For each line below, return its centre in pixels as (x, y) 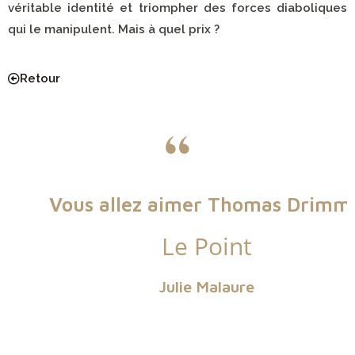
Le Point (177, 246)
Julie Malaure (177, 286)
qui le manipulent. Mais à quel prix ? (114, 29)
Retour (40, 78)
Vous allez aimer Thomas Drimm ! (177, 204)
